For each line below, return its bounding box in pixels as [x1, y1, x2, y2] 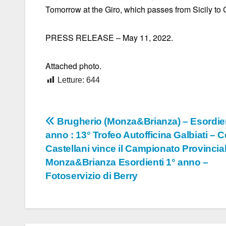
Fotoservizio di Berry [45, 171, 138, 182]
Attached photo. [45, 60, 101, 72]
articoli [45, 136, 97, 156]
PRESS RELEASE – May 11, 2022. [45, 32, 173, 44]
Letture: [58, 76, 84, 85]
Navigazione [45, 115, 140, 135]
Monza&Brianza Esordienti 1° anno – [45, 157, 208, 168]
